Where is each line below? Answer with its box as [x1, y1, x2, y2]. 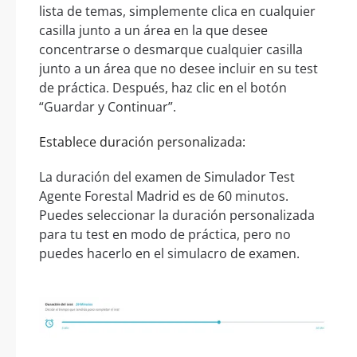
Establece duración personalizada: [39, 133, 245, 151]
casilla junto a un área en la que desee [39, 22, 268, 40]
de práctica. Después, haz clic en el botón [39, 79, 287, 97]
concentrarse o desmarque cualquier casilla [39, 41, 303, 59]
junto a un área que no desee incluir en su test [39, 60, 318, 78]
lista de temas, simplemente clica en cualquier [39, 2, 316, 21]
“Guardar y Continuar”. [39, 98, 176, 116]
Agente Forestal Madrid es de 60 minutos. [39, 187, 288, 206]
